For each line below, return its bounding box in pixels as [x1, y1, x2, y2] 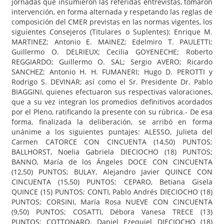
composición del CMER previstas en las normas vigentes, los [11, 16, 212, 26]
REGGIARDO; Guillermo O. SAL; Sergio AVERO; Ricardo [11, 56, 212, 66]
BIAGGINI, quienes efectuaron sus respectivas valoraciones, [11, 86, 212, 96]
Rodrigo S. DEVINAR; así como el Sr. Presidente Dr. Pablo [11, 76, 212, 86]
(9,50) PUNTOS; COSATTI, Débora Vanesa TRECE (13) [11, 206, 212, 216]
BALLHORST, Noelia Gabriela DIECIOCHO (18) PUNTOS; [11, 146, 212, 156]
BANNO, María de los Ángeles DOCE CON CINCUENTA [11, 156, 212, 166]
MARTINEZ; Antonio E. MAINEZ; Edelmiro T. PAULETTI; [11, 36, 212, 46]
